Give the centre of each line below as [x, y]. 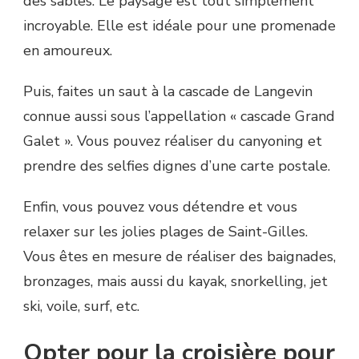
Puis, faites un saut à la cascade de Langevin [168, 91]
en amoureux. [70, 50]
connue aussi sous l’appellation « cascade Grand [179, 116]
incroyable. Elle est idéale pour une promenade [179, 25]
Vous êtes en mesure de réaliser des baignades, [179, 256]
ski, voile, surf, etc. [83, 306]
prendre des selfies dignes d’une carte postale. [179, 165]
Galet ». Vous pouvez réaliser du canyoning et [173, 141]
